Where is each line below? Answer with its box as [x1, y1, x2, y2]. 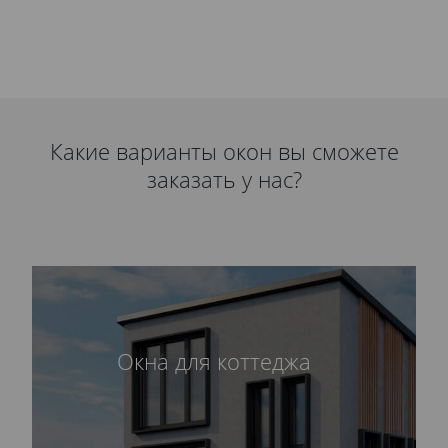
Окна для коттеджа [117, 346, 311, 376]
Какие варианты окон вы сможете [49, 136, 399, 166]
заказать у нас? [146, 164, 302, 194]
